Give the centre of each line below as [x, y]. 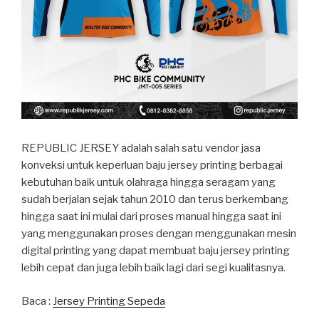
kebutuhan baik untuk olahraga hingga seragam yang [148, 183]
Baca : [37, 301]
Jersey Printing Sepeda [109, 301]
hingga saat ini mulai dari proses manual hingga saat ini [151, 217]
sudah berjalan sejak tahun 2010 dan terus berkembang [155, 200]
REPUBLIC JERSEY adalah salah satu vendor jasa [141, 148]
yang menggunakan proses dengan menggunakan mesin [159, 234]
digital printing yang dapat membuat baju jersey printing [156, 251]
